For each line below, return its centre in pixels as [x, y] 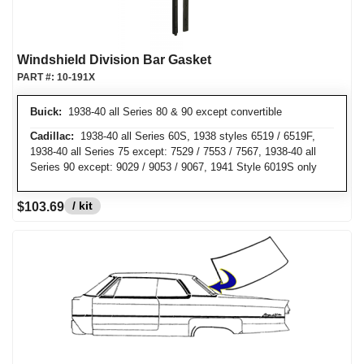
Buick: [46, 112]
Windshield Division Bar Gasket [114, 60]
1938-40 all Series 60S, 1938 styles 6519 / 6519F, [195, 136]
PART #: [37, 77]
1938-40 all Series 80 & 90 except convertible [172, 112]
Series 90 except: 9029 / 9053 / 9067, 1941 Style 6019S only [173, 167]
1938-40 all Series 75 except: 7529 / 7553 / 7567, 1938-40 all [173, 152]
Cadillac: [52, 136]
